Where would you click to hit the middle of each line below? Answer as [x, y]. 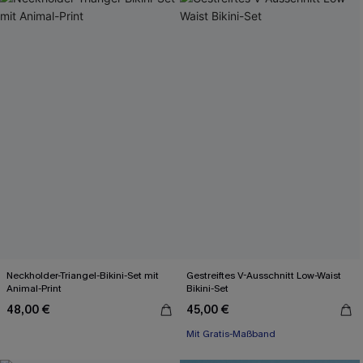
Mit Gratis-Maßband [231, 334]
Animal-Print [34, 288]
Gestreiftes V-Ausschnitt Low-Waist [264, 275]
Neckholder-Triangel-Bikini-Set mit [83, 275]
